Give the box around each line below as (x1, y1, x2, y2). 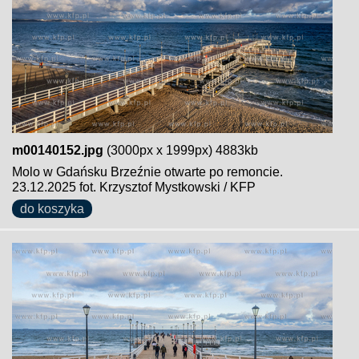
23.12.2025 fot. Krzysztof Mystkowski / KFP (12, 180, 256, 194)
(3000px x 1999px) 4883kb (103, 143, 258, 157)
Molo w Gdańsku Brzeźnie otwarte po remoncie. (12, 165, 283, 179)
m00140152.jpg (12, 143, 103, 157)
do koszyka (20, 202, 84, 216)
